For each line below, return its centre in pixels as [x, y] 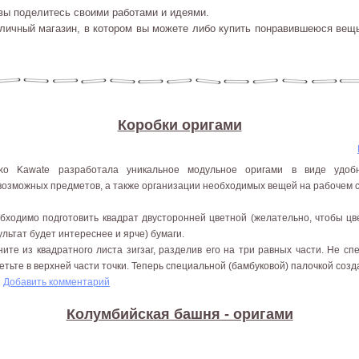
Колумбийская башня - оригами [179, 314]
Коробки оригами [179, 125]
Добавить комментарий [56, 282]
